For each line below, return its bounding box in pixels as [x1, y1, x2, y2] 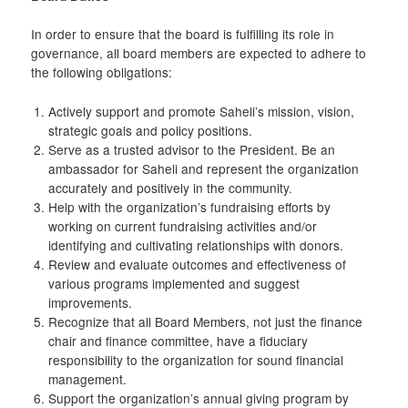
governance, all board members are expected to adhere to [31, 44, 367, 63]
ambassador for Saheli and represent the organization [47, 159, 359, 178]
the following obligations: [31, 63, 173, 82]
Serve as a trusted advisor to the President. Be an [47, 140, 335, 159]
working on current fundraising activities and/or [47, 217, 317, 236]
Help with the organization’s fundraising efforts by [47, 198, 331, 217]
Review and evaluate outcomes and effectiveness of [47, 255, 346, 274]
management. [47, 370, 127, 389]
